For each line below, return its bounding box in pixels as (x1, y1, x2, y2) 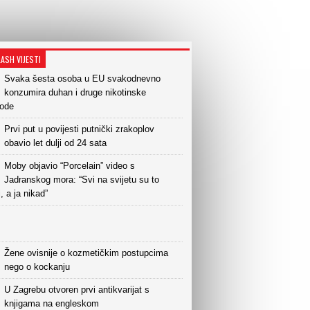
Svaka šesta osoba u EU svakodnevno (4, 73, 161, 84)
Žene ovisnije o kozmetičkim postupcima (4, 248, 168, 258)
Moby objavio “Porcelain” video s (4, 161, 135, 171)
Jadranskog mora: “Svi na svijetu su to (4, 174, 159, 185)
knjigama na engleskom (4, 298, 99, 309)
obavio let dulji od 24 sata (4, 138, 107, 148)
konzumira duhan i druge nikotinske (4, 87, 146, 98)
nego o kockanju (4, 262, 70, 272)
